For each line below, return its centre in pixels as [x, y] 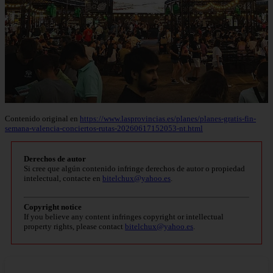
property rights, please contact [74, 226]
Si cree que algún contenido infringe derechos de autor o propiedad [134, 168]
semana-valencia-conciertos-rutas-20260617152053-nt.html [104, 128]
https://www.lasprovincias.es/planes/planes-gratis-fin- [168, 118]
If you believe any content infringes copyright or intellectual [124, 216]
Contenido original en [42, 118]
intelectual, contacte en [63, 178]
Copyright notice [53, 207]
